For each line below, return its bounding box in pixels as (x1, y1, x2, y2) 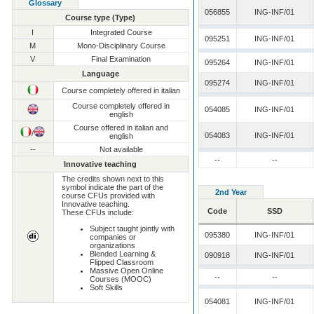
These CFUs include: (62, 207, 135, 217)
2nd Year (214, 188, 247, 197)
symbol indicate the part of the (62, 182, 164, 191)
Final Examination (91, 54, 151, 63)
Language (81, 69, 119, 78)
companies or (90, 233, 137, 242)
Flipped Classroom (90, 258, 154, 267)
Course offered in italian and (74, 123, 169, 132)
